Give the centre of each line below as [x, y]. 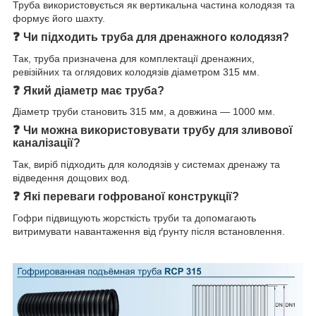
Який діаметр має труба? [94, 90]
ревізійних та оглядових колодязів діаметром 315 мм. [136, 72]
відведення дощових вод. [71, 178]
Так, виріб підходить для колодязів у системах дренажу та [146, 165]
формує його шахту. [59, 18]
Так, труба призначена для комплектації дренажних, [134, 58]
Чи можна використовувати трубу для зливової [158, 130]
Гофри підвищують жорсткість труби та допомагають [134, 218]
